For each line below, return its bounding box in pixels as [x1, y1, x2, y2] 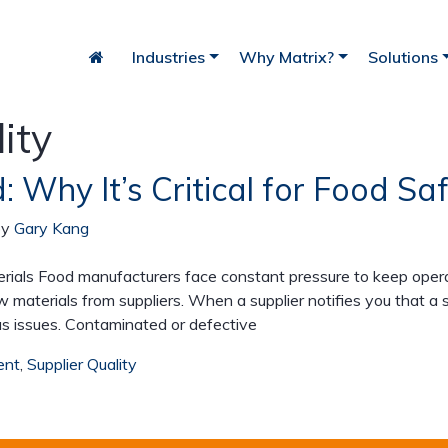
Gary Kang [14, 218, 89, 238]
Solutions [367, 47, 438, 67]
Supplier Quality [27, 354, 137, 374]
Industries [132, 47, 206, 67]
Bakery [118, 204, 170, 225]
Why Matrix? [238, 47, 334, 67]
